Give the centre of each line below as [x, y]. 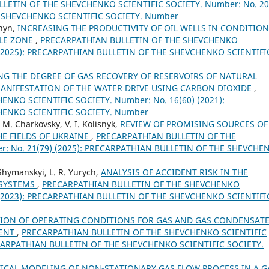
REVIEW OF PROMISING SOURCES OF [194, 124]
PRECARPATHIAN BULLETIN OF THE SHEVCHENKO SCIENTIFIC [144, 232]
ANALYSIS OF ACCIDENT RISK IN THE [174, 172]
